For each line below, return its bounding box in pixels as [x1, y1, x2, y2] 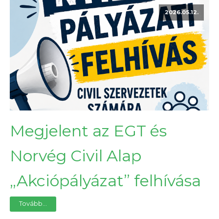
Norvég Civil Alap [10, 146, 141, 166]
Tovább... [19, 200, 47, 208]
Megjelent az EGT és [10, 121, 167, 141]
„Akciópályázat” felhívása [10, 171, 201, 191]
